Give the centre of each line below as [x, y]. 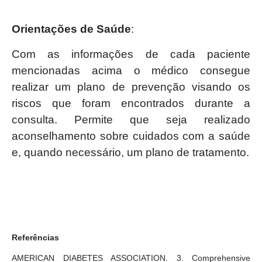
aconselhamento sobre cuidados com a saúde [131, 136]
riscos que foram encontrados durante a [131, 104]
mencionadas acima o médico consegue [131, 71]
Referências [35, 237]
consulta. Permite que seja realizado [131, 120]
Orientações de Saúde [71, 29]
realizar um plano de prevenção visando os [131, 87]
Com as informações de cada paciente [131, 54]
